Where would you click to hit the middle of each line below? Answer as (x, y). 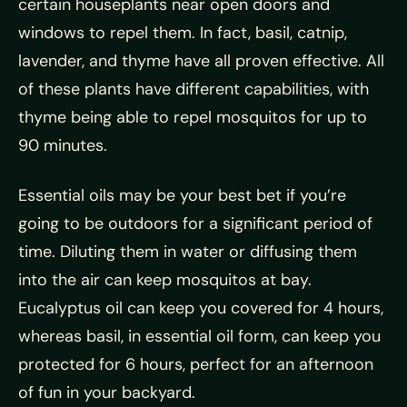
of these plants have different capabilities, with (194, 89)
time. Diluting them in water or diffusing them (188, 251)
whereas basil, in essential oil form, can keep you (199, 336)
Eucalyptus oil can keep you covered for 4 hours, (201, 308)
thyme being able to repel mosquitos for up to (193, 117)
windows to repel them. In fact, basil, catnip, (183, 32)
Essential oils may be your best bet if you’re (182, 195)
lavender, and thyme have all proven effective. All (201, 60)
